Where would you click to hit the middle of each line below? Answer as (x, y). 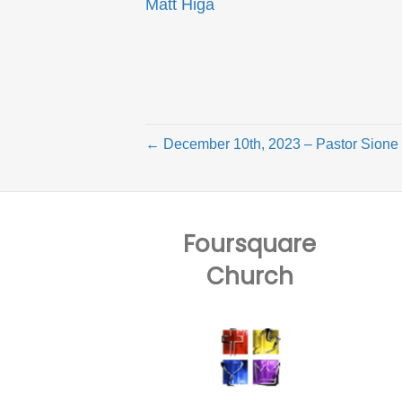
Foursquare (250, 244)
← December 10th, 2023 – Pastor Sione (272, 144)
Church (249, 276)
